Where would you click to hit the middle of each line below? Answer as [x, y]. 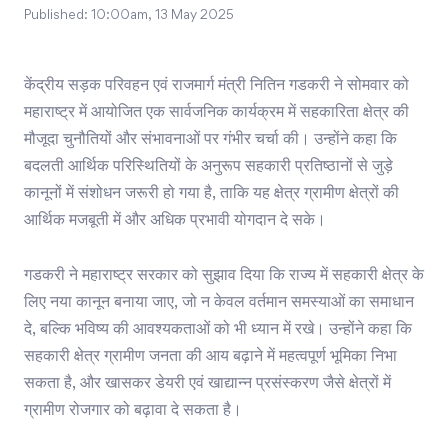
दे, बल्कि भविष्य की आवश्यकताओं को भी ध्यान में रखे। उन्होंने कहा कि [218, 330]
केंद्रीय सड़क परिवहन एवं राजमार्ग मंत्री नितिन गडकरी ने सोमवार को [216, 86]
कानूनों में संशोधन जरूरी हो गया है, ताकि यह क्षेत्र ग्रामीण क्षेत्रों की [211, 194]
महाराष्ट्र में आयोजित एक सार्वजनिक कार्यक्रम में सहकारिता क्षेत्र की [216, 113]
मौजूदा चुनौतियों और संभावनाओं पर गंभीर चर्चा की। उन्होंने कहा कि [210, 140]
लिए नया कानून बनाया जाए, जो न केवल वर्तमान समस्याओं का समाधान [219, 303]
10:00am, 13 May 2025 [162, 16]
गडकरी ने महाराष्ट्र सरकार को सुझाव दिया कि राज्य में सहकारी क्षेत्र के [224, 276]
